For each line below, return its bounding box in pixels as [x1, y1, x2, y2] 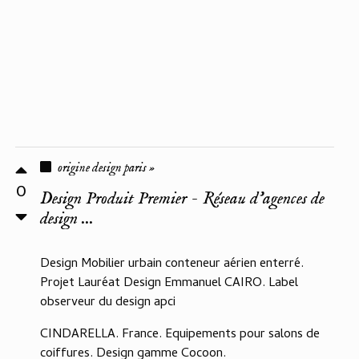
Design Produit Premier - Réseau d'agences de [40, 188, 325, 211]
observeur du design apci [40, 292, 175, 314]
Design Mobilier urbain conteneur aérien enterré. [40, 254, 304, 276]
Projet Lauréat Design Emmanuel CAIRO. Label [40, 273, 298, 295]
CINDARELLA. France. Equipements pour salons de [40, 325, 320, 346]
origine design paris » [58, 160, 155, 177]
